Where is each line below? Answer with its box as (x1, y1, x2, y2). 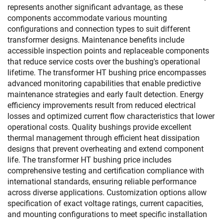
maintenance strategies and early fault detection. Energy (7, 90, 204, 99)
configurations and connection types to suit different (7, 24, 190, 34)
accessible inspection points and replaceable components (7, 46, 209, 55)
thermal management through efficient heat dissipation (7, 133, 200, 143)
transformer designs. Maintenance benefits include (7, 35, 184, 45)
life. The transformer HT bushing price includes (7, 155, 171, 165)
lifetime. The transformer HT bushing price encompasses (7, 68, 206, 77)
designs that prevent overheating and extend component (7, 144, 204, 154)
